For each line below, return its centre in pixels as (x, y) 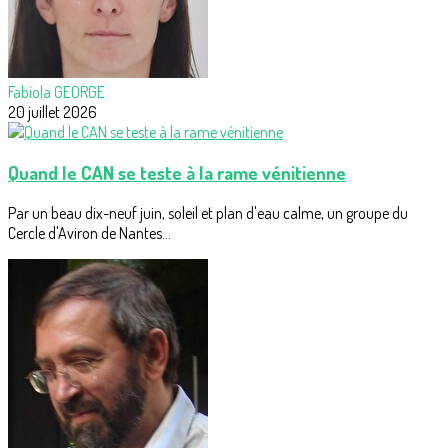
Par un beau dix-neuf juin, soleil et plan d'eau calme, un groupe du (208, 212)
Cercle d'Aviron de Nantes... (89, 232)
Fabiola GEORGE (56, 92)
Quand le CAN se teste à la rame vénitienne (177, 173)
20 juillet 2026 (52, 112)
